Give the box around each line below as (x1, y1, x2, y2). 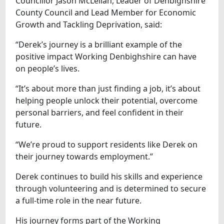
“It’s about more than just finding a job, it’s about (15, 82, 201, 94)
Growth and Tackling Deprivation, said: (15, 18, 162, 30)
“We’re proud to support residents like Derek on (15, 138, 198, 150)
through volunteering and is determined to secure (15, 182, 206, 194)
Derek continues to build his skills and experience (15, 170, 203, 182)
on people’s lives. (15, 62, 80, 74)
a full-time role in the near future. (15, 194, 142, 206)
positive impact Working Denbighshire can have (15, 50, 197, 62)
